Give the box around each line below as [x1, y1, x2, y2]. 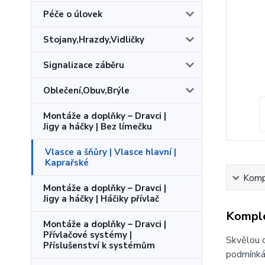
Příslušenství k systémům [43, 240, 155, 251]
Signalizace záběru [43, 59, 124, 71]
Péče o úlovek [43, 8, 102, 20]
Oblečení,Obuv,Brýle [43, 85, 130, 96]
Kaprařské [45, 157, 89, 169]
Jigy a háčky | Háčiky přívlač [43, 193, 159, 205]
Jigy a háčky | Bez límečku [43, 121, 152, 132]
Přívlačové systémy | [43, 229, 132, 241]
